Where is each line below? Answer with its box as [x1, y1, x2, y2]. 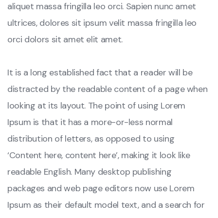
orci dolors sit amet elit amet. [7, 34, 123, 46]
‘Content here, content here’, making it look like [7, 149, 190, 162]
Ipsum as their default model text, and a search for [7, 199, 205, 211]
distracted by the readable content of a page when [7, 83, 208, 95]
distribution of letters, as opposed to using [7, 133, 175, 145]
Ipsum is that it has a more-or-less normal [7, 116, 173, 128]
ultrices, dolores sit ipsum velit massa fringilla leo [7, 17, 197, 29]
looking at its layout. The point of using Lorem [7, 100, 186, 112]
